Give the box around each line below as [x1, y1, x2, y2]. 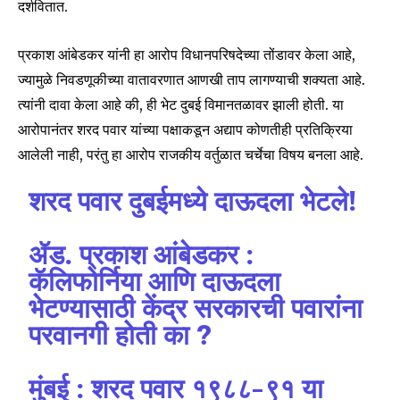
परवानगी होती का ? [29, 322, 212, 351]
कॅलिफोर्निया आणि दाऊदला [29, 269, 281, 297]
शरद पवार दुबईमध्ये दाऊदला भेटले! [29, 188, 358, 217]
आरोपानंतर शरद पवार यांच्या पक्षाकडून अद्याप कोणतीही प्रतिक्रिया [18, 120, 353, 138]
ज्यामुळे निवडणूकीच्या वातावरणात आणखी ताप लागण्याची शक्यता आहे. [18, 70, 365, 88]
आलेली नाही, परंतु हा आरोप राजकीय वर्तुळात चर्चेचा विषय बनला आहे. [18, 145, 363, 163]
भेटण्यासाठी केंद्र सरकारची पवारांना [29, 296, 363, 324]
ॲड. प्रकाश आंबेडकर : [29, 242, 254, 271]
